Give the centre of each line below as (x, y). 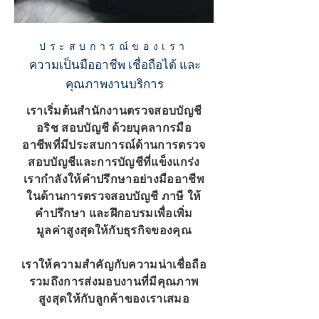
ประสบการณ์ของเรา (114, 46)
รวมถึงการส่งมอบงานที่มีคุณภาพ (114, 281)
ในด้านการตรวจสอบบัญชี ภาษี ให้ (114, 196)
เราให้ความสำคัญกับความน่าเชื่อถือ (114, 264)
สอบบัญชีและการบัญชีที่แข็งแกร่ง (114, 162)
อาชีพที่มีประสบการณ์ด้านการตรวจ (114, 145)
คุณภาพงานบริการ (115, 84)
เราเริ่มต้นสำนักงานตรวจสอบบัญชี (114, 110)
